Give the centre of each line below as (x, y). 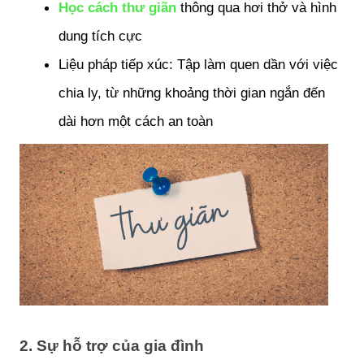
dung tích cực (100, 36)
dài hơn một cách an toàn (136, 121)
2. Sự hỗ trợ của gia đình (112, 345)
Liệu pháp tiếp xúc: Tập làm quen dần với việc (198, 65)
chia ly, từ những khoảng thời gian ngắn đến (192, 93)
